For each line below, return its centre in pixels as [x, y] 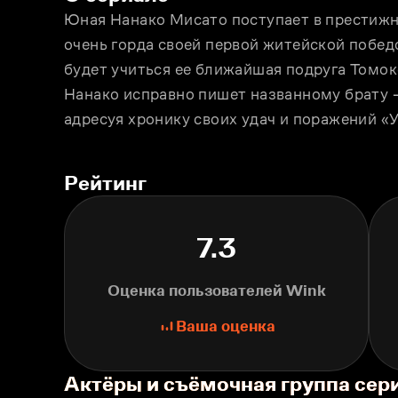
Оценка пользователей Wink [216, 291]
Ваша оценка [225, 326]
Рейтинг [105, 183]
